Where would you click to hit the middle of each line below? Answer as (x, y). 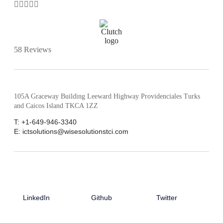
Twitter (167, 197)
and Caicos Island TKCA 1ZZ (56, 106)
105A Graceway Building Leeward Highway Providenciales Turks (107, 96)
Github (101, 197)
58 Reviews (33, 49)
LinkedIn (37, 197)
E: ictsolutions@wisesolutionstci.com (71, 131)
